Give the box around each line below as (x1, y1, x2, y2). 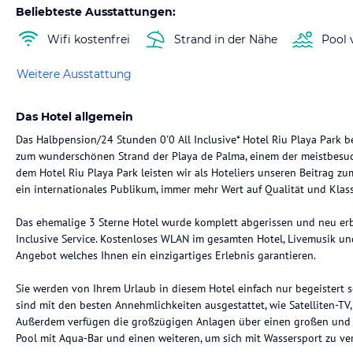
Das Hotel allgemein (16, 110, 133, 124)
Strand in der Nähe (174, 32, 277, 46)
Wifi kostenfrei (47, 32, 130, 46)
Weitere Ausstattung (17, 66, 132, 81)
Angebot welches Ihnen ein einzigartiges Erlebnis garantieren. (16, 248, 316, 262)
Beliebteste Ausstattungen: (16, 5, 176, 19)
